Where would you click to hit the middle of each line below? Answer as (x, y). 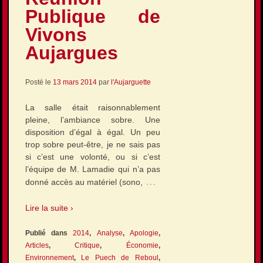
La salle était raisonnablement (93, 108)
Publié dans (49, 233)
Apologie (144, 233)
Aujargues (71, 53)
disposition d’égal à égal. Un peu (93, 132)
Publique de (93, 17)
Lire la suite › (49, 208)
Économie (143, 246)
